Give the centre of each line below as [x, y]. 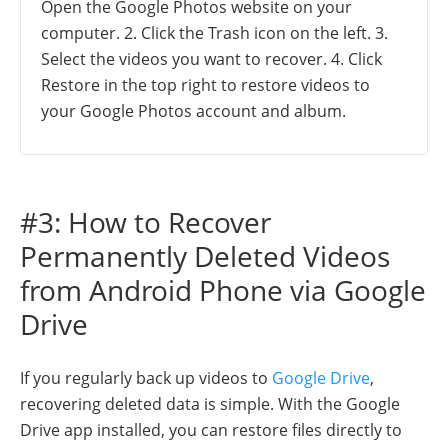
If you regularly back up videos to [146, 377]
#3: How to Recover [145, 221]
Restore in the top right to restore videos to [205, 84]
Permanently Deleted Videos [205, 255]
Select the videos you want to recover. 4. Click [211, 58]
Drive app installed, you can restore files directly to [211, 429]
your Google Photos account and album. [193, 110]
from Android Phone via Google [223, 289]
